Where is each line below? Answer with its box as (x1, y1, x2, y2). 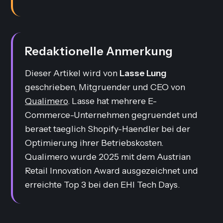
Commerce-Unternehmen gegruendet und (25, 110, 198, 120)
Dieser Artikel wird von (25, 68, 120, 78)
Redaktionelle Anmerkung (25, 44, 173, 58)
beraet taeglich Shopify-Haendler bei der (25, 123, 191, 134)
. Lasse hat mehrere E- (68, 96, 157, 106)
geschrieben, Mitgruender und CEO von (25, 82, 186, 92)
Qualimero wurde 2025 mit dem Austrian (25, 151, 191, 162)
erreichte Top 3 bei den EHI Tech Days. (25, 179, 180, 190)
